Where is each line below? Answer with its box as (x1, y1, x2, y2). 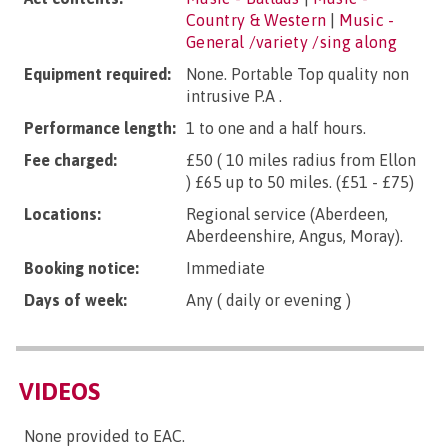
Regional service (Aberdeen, (186, 205, 388, 223)
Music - (339, 11, 395, 29)
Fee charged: (24, 151, 117, 169)
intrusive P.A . (186, 87, 282, 105)
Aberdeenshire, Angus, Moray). (186, 227, 403, 245)
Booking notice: (24, 259, 139, 277)
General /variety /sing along (186, 33, 397, 51)
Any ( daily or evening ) (186, 291, 351, 309)
